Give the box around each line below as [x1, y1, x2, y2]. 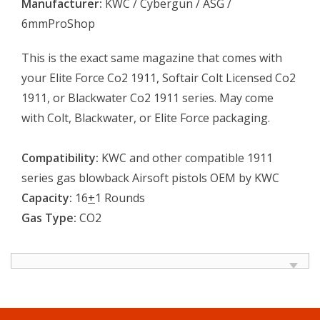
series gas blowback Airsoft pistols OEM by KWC [21, 169, 279, 186]
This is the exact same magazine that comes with [21, 49, 282, 66]
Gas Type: [21, 209, 76, 226]
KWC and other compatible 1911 [99, 149, 273, 166]
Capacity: [21, 189, 72, 206]
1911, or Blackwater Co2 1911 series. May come [21, 89, 274, 106]
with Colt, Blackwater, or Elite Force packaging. [21, 109, 270, 126]
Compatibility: [21, 149, 99, 166]
